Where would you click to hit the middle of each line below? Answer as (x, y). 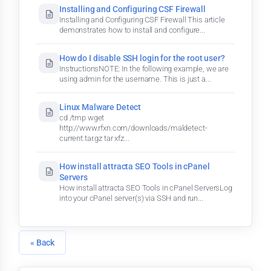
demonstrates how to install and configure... (132, 30)
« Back (43, 242)
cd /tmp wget (82, 118)
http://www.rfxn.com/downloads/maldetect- (133, 128)
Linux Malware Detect (100, 107)
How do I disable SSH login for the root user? (142, 58)
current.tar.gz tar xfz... (94, 138)
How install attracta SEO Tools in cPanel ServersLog (146, 188)
